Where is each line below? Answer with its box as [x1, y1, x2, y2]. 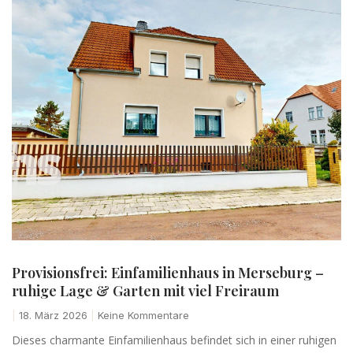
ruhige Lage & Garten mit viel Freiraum [12, 281, 279, 300]
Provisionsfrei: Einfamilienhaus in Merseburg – [12, 262, 324, 282]
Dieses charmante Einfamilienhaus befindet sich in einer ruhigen [12, 332, 336, 347]
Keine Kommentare [95, 308, 189, 321]
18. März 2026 [16, 308, 91, 321]
